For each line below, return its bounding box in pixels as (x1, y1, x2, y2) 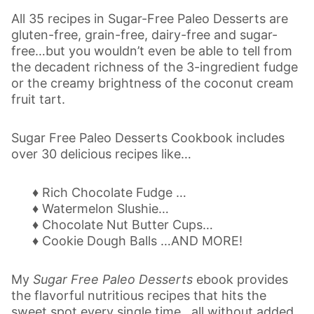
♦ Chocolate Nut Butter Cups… (32, 217, 213, 233)
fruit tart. (11, 92, 65, 107)
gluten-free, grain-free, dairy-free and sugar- (11, 27, 278, 43)
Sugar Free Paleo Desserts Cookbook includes (11, 130, 285, 146)
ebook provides (193, 272, 288, 287)
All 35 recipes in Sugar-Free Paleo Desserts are (11, 11, 288, 27)
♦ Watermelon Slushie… (32, 201, 169, 217)
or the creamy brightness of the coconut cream (11, 76, 294, 91)
